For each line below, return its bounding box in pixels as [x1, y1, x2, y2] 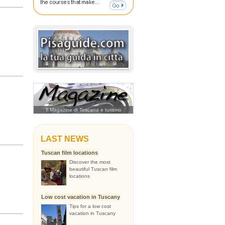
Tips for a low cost [69, 203, 111, 209]
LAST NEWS [41, 135, 89, 143]
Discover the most [69, 159, 110, 165]
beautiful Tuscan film [69, 166, 117, 172]
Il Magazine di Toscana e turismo [45, 107, 122, 113]
